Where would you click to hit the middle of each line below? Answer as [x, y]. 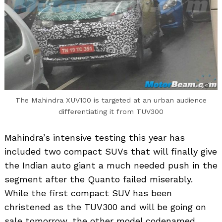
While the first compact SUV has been [88, 193]
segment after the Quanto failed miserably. [99, 179]
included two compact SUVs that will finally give [111, 152]
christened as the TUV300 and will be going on [105, 207]
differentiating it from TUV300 [111, 112]
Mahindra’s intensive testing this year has [95, 138]
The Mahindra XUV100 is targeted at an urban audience [111, 100]
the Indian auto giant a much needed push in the [111, 166]
